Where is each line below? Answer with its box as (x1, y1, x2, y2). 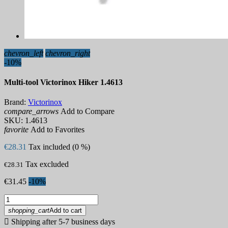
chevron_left (4, 48, 43, 58)
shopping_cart (8, 207, 49, 215)
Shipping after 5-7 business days (9, 217, 115, 226)
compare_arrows (4, 107, 59, 116)
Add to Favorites (28, 125, 84, 134)
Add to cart (49, 207, 82, 215)
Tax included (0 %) (28, 142, 90, 152)
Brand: (4, 98, 26, 107)
